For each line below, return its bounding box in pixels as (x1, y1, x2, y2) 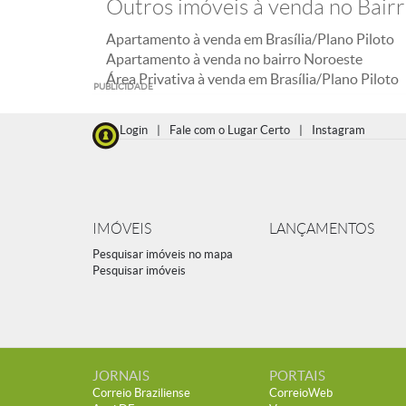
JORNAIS (92, 368, 150, 383)
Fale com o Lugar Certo (169, 123, 290, 137)
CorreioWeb (269, 386, 333, 400)
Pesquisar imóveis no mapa (92, 247, 233, 261)
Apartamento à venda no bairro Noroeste (106, 51, 362, 67)
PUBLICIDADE (93, 82, 153, 92)
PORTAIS (269, 368, 325, 383)
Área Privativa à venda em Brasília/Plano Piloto (106, 71, 399, 87)
